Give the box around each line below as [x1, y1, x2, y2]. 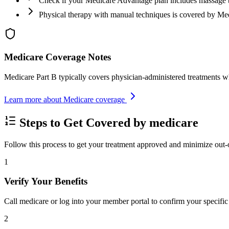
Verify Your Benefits [4, 176, 87, 187]
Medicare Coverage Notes [4, 52, 111, 63]
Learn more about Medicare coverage [4, 95, 127, 104]
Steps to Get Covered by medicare [16, 116, 198, 129]
